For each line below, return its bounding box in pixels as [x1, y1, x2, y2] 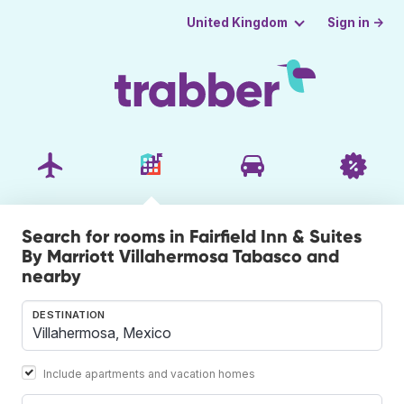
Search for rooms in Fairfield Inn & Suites [22, 225, 362, 247]
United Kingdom [186, 15, 288, 30]
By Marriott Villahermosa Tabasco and [22, 244, 339, 267]
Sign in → [327, 14, 385, 30]
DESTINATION [32, 308, 106, 321]
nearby [22, 264, 81, 287]
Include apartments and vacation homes [43, 366, 255, 381]
